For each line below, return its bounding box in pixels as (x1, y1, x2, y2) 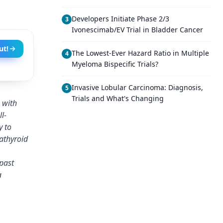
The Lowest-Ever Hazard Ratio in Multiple (72, 48, 209, 58)
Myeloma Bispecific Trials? (72, 59, 158, 69)
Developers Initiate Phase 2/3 (72, 14, 169, 23)
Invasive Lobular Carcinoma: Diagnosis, (72, 83, 203, 92)
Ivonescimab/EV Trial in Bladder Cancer (72, 25, 203, 34)
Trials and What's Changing (72, 94, 164, 103)
